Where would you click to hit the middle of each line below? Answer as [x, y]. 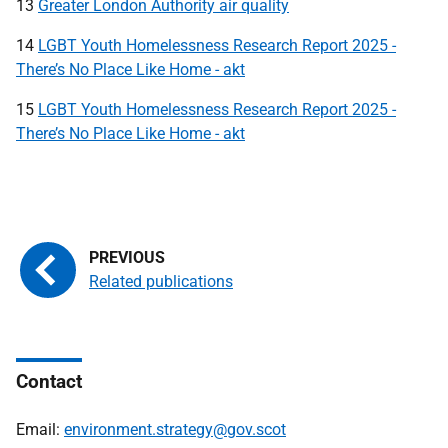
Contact [49, 381]
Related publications [161, 281]
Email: [40, 429]
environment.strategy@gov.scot [175, 429]
